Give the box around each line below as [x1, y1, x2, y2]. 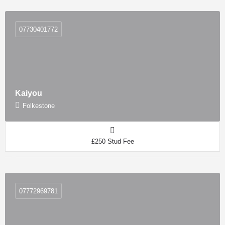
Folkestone [23, 102, 55, 109]
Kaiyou [15, 89, 42, 97]
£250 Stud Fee [91, 138, 134, 145]
